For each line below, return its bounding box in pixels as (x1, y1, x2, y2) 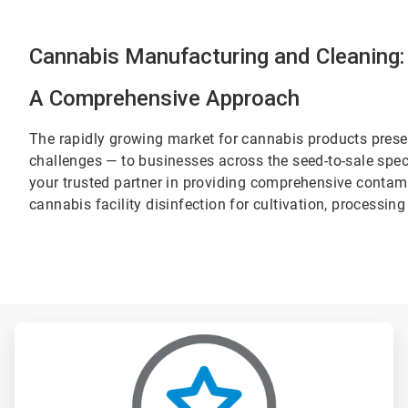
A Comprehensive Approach (29, 86, 301, 111)
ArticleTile (203, 322, 258, 337)
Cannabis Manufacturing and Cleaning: (29, 44, 405, 69)
